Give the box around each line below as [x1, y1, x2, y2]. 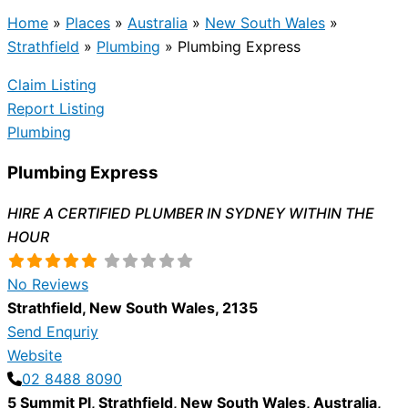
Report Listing [7, 99, 105, 117]
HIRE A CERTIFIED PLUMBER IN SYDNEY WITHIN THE [7, 204, 374, 223]
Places [66, 14, 110, 32]
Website [7, 346, 62, 365]
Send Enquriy [7, 322, 98, 342]
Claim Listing [7, 76, 97, 94]
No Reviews [7, 275, 88, 294]
